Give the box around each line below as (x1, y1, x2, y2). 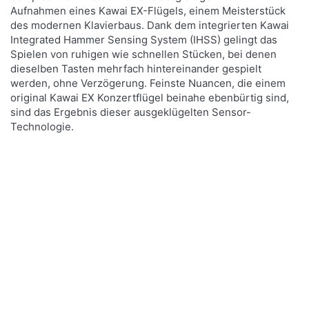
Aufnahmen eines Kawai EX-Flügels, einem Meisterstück (10, 4, 286, 18)
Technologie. (10, 120, 74, 134)
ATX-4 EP (29, 293, 69, 304)
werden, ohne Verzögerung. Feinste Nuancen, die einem (10, 77, 286, 90)
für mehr (31, 252, 67, 263)
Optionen (30, 262, 68, 273)
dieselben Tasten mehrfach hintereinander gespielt (10, 62, 262, 76)
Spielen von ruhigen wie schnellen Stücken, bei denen (10, 48, 277, 61)
